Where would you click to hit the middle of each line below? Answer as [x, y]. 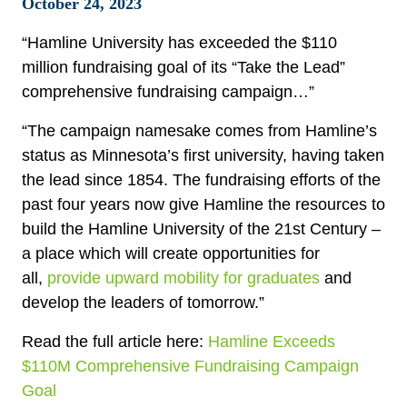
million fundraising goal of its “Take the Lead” [184, 67]
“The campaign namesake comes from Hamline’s [199, 131]
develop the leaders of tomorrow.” [143, 303]
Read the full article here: [115, 342]
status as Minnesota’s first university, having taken [203, 155]
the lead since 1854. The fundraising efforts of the [201, 180]
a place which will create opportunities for [171, 253]
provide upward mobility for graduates [184, 278]
